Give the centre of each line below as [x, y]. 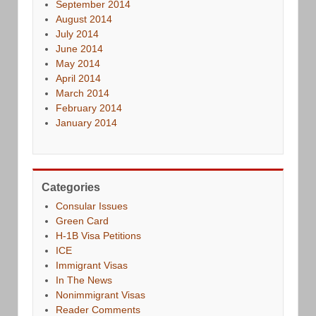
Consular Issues [92, 206]
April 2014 [78, 78]
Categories [71, 187]
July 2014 [77, 34]
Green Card [82, 220]
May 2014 [78, 63]
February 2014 [89, 108]
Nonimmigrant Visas [101, 294]
